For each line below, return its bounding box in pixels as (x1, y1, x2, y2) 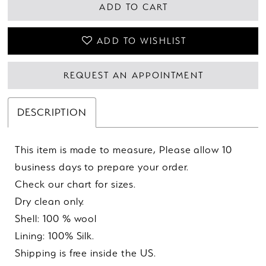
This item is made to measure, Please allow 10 (15, 144, 233, 156)
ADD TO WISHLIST (97, 36, 187, 46)
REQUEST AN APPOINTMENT (64, 69, 204, 80)
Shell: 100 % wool (15, 213, 97, 225)
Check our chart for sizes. (15, 178, 136, 191)
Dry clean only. (15, 195, 85, 208)
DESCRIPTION (17, 106, 87, 119)
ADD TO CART (99, 1, 168, 12)
